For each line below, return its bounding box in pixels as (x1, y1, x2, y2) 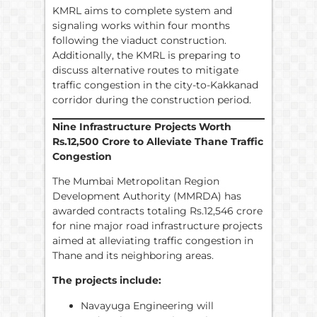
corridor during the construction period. (52, 93, 251, 107)
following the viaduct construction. (52, 34, 226, 47)
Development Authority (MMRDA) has (52, 189, 241, 202)
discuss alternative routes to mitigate (52, 64, 238, 77)
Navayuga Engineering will (81, 299, 214, 312)
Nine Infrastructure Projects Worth (52, 120, 231, 133)
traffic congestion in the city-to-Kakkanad (52, 79, 258, 92)
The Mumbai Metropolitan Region (52, 174, 219, 188)
